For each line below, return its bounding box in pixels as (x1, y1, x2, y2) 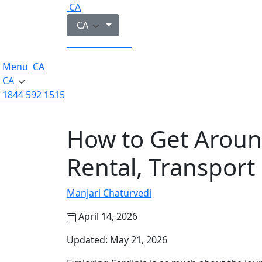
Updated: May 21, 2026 (67, 233, 167, 246)
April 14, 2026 (76, 210, 137, 223)
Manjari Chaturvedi (67, 187, 151, 199)
